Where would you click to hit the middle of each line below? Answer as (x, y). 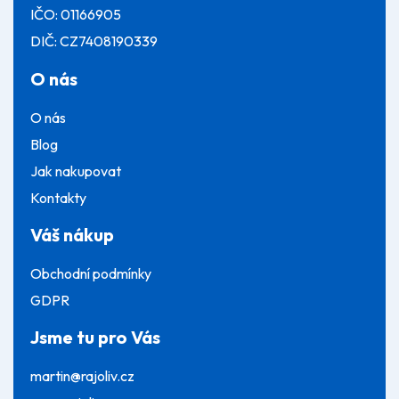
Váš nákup (72, 235)
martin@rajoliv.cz (82, 376)
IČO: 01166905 (76, 15)
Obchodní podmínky (91, 273)
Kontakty (58, 197)
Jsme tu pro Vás (95, 338)
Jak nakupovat (76, 171)
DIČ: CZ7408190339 (94, 41)
